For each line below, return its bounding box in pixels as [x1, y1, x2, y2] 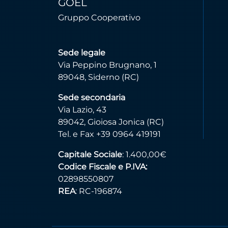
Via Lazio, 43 [58, 105, 106, 115]
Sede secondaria [58, 93, 125, 102]
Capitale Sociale [58, 150, 122, 159]
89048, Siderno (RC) [58, 72, 139, 82]
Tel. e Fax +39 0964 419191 [58, 129, 161, 139]
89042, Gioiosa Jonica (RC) [58, 117, 164, 127]
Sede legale [58, 48, 105, 58]
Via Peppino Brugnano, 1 [58, 60, 157, 70]
